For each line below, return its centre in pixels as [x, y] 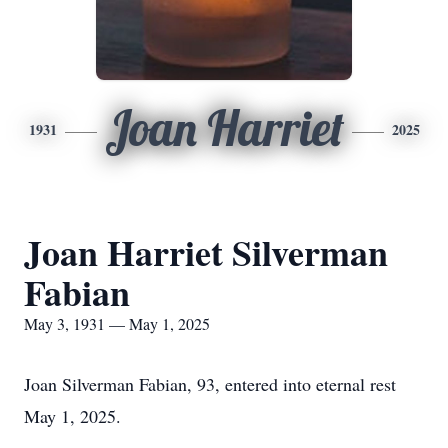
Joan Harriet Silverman [206, 252]
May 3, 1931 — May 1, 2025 [117, 323]
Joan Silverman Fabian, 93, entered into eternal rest [210, 384]
